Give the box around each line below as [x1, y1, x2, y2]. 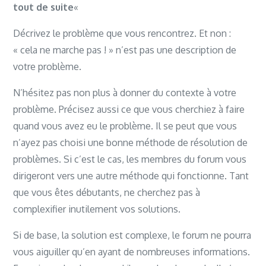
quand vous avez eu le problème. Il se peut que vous [13, 120, 237, 132]
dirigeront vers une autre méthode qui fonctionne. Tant [13, 170, 249, 182]
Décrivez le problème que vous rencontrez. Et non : [13, 27, 232, 39]
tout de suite [13, 1, 74, 13]
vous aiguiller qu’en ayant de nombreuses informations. [13, 246, 251, 258]
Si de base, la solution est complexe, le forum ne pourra [13, 229, 252, 241]
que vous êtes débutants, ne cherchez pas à [13, 186, 201, 198]
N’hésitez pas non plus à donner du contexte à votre [13, 87, 237, 99]
